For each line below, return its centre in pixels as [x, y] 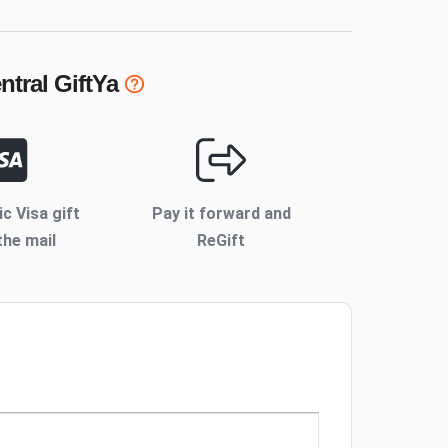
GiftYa [83, 84]
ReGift [221, 241]
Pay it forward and [221, 214]
